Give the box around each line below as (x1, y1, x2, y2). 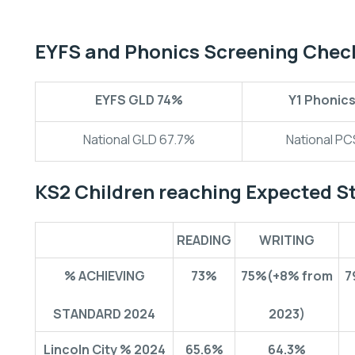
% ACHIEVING (63, 267, 145, 284)
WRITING (259, 231, 315, 249)
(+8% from (267, 267, 333, 284)
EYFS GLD (94, 91, 157, 109)
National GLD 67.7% (82, 131, 195, 148)
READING (177, 231, 231, 249)
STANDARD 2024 (53, 305, 155, 323)
